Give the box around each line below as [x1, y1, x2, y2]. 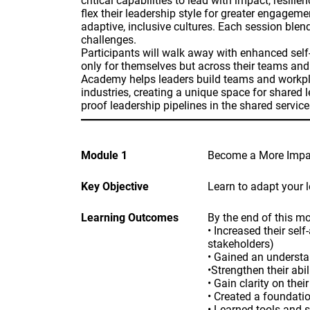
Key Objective [81, 180, 149, 193]
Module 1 [81, 149, 127, 162]
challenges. [81, 33, 136, 46]
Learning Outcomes [81, 211, 179, 224]
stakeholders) [207, 237, 274, 250]
